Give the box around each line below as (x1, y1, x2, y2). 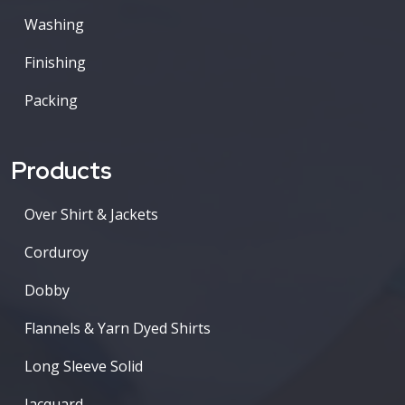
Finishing (24, 52, 86, 72)
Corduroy (24, 241, 89, 262)
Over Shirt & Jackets (24, 203, 158, 224)
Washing (24, 14, 84, 34)
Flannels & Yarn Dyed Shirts (24, 317, 211, 338)
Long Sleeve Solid (24, 355, 143, 376)
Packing (24, 89, 78, 110)
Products (11, 155, 112, 186)
